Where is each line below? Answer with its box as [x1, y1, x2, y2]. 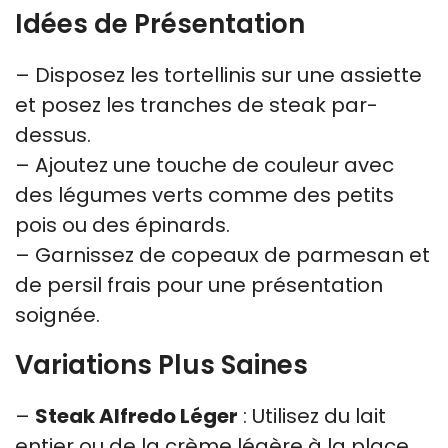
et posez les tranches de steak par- [15, 90, 378, 119]
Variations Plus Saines [15, 346, 308, 383]
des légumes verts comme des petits [15, 180, 394, 209]
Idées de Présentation [15, 5, 305, 42]
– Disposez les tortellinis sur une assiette [15, 60, 422, 89]
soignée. [15, 300, 100, 329]
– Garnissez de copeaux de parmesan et [15, 240, 430, 269]
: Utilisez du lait [238, 401, 386, 430]
